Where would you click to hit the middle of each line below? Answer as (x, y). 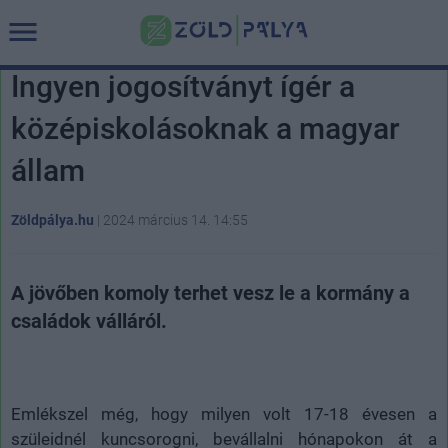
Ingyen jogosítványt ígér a (183, 86)
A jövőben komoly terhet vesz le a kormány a (210, 293)
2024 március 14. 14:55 (175, 220)
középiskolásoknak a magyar (205, 128)
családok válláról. (89, 321)
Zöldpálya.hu (52, 220)
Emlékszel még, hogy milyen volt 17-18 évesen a (224, 414)
